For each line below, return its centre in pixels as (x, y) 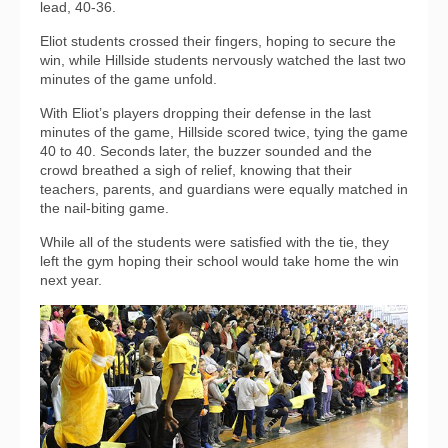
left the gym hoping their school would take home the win (219, 261)
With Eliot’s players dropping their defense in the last (205, 113)
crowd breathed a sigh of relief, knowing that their (196, 170)
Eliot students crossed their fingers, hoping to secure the (218, 41)
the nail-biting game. (104, 208)
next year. (71, 280)
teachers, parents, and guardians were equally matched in (224, 189)
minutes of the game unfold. (128, 79)
